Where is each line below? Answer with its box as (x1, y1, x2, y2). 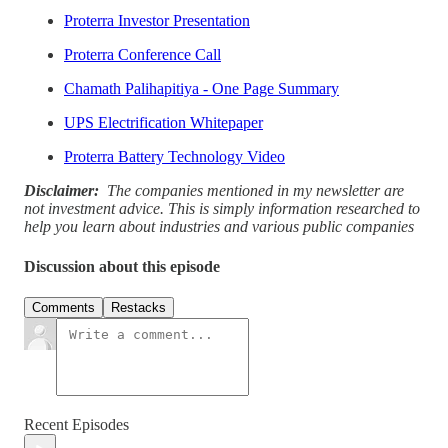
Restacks (111, 300, 166, 315)
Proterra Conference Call (64, 46, 221, 64)
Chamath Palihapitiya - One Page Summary (64, 80, 339, 98)
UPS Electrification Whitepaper (64, 114, 263, 132)
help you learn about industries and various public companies (24, 218, 414, 236)
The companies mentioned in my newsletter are (107, 182, 404, 200)
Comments (32, 300, 95, 315)
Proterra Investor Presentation (64, 12, 250, 30)
